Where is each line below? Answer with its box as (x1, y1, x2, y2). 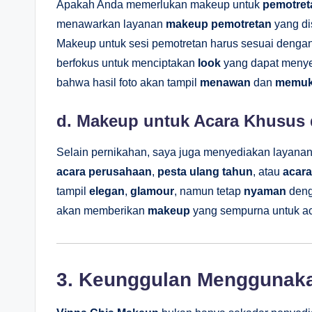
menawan (200, 76, 251, 88)
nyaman (244, 185, 286, 197)
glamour (130, 185, 174, 197)
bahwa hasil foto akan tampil (56, 76, 200, 88)
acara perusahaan (56, 165, 152, 178)
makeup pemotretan (166, 17, 272, 30)
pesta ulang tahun (157, 165, 253, 178)
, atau (253, 165, 283, 178)
